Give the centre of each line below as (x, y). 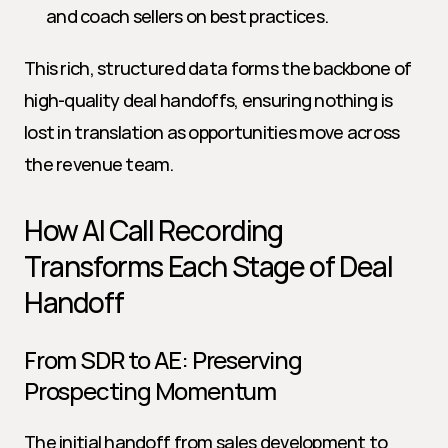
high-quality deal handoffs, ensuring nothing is (208, 100)
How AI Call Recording (153, 230)
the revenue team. (99, 164)
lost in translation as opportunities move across (212, 132)
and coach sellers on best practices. (187, 16)
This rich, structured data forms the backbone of (218, 68)
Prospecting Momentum (150, 390)
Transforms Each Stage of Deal (208, 266)
